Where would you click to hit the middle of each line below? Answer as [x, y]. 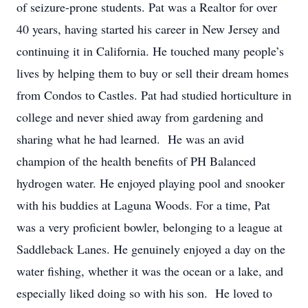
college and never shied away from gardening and [140, 117]
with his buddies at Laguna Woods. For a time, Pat [143, 205]
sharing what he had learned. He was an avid [130, 139]
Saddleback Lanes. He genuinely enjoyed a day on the [151, 249]
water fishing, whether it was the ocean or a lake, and [150, 271]
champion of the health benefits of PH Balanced [136, 161]
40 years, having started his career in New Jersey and [148, 29]
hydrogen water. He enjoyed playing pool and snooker [151, 183]
